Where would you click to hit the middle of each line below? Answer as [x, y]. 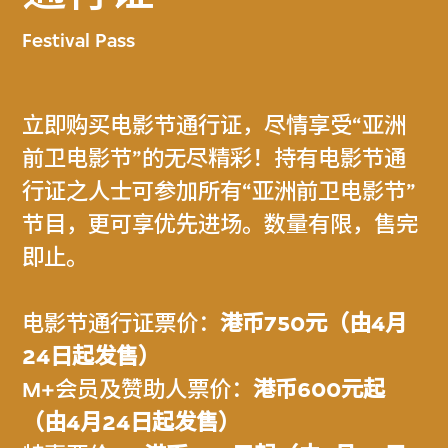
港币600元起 [319, 390]
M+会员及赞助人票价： [138, 390]
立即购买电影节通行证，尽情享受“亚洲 [214, 126]
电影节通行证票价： [121, 324]
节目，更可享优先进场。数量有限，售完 [220, 225]
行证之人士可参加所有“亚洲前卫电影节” [219, 192]
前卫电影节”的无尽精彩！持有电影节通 [214, 159]
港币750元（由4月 [314, 324]
